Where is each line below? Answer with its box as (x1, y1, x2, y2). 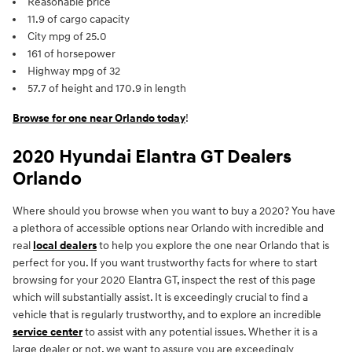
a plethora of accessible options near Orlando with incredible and (13, 222, 324, 236)
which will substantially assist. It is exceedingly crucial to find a (13, 291, 308, 305)
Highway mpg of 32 (27, 64, 120, 79)
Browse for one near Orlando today (13, 112, 185, 126)
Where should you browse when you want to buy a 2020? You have (13, 204, 335, 218)
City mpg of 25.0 (27, 30, 107, 44)
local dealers (33, 239, 97, 253)
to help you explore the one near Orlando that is (97, 239, 329, 253)
